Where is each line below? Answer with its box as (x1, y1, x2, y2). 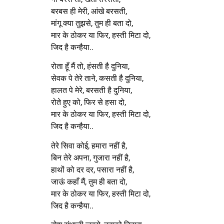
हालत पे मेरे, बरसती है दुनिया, (51, 85, 132, 95)
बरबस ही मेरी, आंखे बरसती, (51, 6, 127, 16)
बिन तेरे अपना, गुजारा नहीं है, (51, 152, 130, 162)
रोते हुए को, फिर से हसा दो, (51, 97, 126, 107)
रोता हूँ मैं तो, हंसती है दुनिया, (51, 61, 129, 71)
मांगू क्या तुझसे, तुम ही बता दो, (51, 18, 133, 28)
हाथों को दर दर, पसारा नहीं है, (51, 164, 134, 174)
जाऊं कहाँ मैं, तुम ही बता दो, (51, 176, 127, 186)
